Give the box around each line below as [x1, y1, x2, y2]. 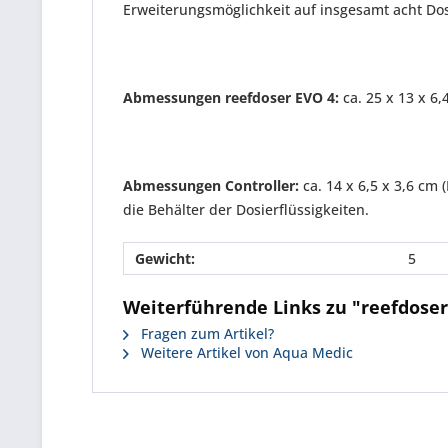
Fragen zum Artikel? [137, 324, 274, 343]
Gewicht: [135, 249, 195, 268]
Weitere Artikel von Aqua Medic [137, 343, 353, 362]
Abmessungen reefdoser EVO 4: [123, 88, 339, 107]
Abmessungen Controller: [123, 176, 299, 195]
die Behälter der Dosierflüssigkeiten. [123, 200, 369, 219]
